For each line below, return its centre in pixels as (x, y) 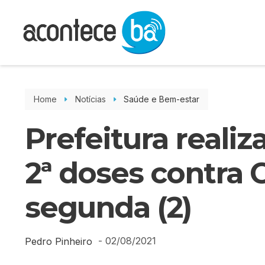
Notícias (90, 99)
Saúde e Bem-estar (161, 99)
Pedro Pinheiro (59, 241)
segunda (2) (108, 207)
